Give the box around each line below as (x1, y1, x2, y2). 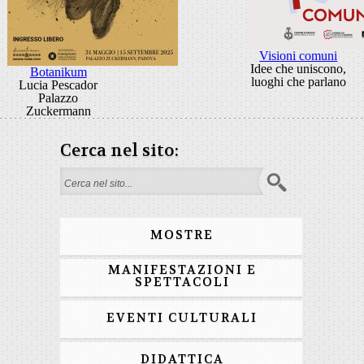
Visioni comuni (259, 49, 338, 63)
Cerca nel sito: (60, 140, 179, 162)
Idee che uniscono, (250, 62, 347, 76)
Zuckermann (25, 104, 91, 118)
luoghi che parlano (250, 75, 346, 89)
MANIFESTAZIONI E (107, 262, 257, 278)
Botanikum (29, 65, 87, 79)
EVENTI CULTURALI (106, 310, 258, 326)
